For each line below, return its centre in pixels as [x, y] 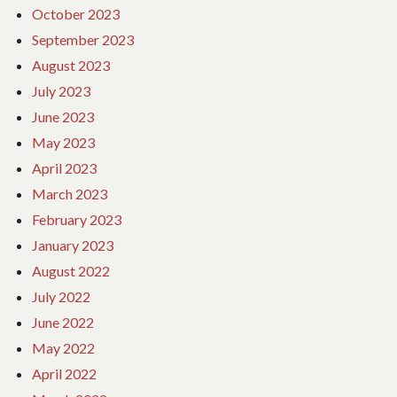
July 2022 [61, 296]
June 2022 [63, 322]
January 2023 [73, 245]
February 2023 [77, 219]
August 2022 [71, 271]
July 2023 [61, 91]
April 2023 [64, 168]
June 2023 [63, 117]
